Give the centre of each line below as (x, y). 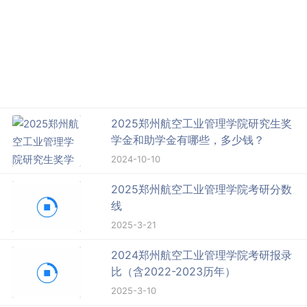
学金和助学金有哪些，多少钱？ (188, 139)
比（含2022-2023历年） (174, 271)
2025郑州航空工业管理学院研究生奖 (202, 123)
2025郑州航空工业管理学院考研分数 (202, 189)
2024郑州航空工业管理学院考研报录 (202, 255)
